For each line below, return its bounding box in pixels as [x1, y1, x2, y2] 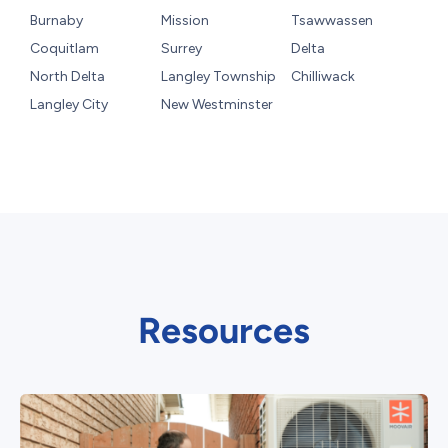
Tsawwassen [291, 12, 374, 30]
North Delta [30, 68, 105, 86]
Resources [138, 309, 310, 353]
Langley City [30, 96, 108, 114]
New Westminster [160, 96, 273, 114]
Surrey [160, 40, 202, 58]
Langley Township [160, 68, 276, 86]
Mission [160, 12, 209, 30]
